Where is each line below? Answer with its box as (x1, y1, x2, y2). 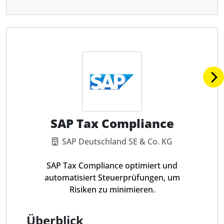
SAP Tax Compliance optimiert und (46, 160, 177, 171)
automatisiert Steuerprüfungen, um (44, 172, 180, 183)
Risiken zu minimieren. (69, 184, 155, 195)
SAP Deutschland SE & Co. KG (61, 136, 172, 147)
